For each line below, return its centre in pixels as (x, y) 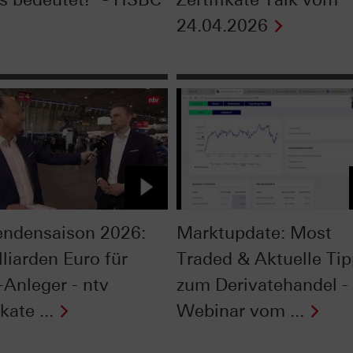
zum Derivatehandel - (262, 284)
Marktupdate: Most (254, 232)
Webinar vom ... (240, 310)
